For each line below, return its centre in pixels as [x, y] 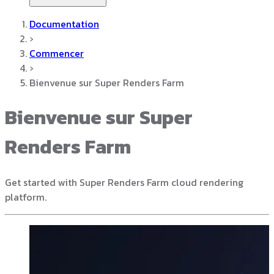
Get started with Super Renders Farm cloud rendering [124, 182]
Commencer [57, 53]
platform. [26, 197]
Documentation [64, 24]
